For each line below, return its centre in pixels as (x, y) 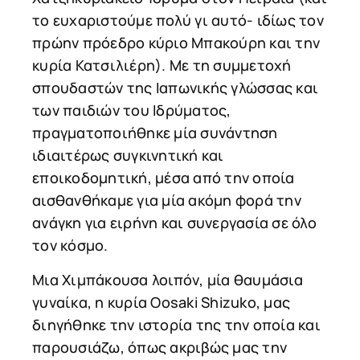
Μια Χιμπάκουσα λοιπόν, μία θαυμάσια (168, 279)
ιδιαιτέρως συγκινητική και (128, 155)
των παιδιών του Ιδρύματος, (132, 110)
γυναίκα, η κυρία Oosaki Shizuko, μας (161, 302)
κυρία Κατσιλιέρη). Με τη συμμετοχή (162, 65)
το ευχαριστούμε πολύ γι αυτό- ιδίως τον (178, 20)
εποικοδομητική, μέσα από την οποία (164, 178)
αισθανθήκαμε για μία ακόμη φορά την (167, 200)
